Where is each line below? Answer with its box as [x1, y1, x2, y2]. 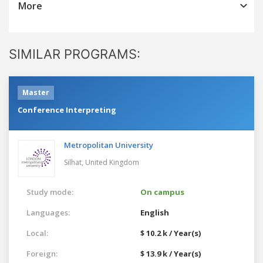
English [140, 207, 169, 218]
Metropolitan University [64, 139, 153, 150]
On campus [140, 186, 184, 197]
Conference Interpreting [18, 104, 116, 115]
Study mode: [26, 186, 73, 197]
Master [22, 87, 49, 97]
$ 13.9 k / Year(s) [140, 248, 201, 259]
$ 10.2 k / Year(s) [140, 227, 201, 238]
